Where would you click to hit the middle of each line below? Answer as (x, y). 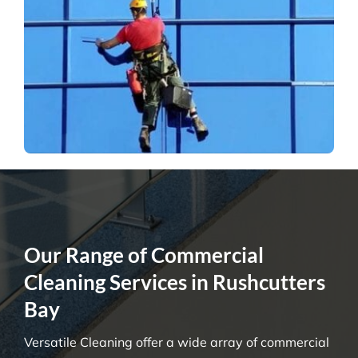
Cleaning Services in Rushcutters (174, 282)
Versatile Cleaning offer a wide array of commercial (176, 342)
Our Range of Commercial (143, 255)
